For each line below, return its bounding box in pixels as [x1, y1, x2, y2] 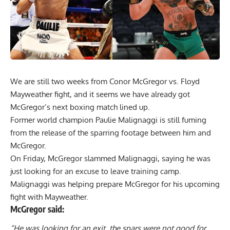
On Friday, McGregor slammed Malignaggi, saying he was [10, 153, 210, 163]
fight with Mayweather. [10, 191, 88, 202]
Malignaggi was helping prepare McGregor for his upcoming [10, 179, 220, 189]
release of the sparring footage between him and [42, 127, 211, 138]
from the [10, 127, 42, 138]
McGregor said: [10, 203, 64, 215]
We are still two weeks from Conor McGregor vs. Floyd [10, 76, 200, 86]
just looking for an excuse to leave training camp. [10, 166, 181, 176]
